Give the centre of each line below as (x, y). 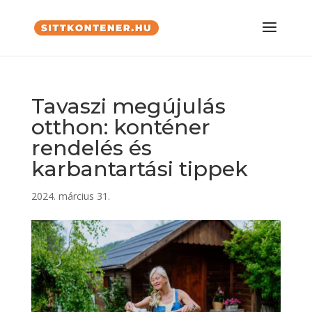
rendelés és (91, 148)
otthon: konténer (120, 127)
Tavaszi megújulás (128, 106)
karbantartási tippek (139, 169)
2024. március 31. (70, 196)
